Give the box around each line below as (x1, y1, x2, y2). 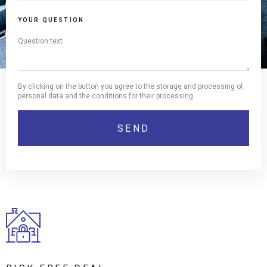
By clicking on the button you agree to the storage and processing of (18, 82, 243, 91)
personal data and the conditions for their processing (18, 92, 193, 101)
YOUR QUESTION (18, 17, 84, 24)
